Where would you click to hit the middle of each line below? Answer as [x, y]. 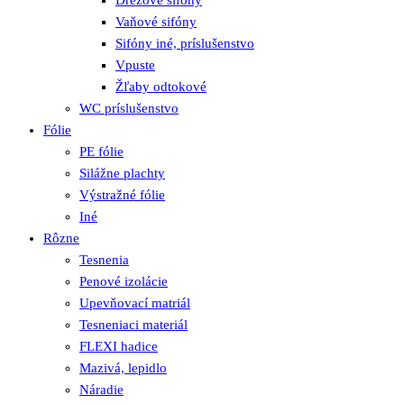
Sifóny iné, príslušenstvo [185, 43]
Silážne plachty [122, 173]
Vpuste [135, 64]
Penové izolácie [124, 281]
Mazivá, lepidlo [123, 367]
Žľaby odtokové [161, 86]
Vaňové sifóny [156, 21]
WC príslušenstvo [129, 108]
